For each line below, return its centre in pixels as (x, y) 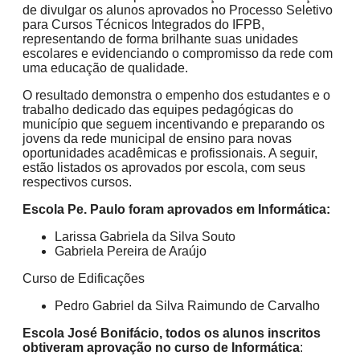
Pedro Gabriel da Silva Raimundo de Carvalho (187, 306)
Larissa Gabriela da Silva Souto (145, 237)
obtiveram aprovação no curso (116, 348)
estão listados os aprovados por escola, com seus (164, 168)
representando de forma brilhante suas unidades (160, 39)
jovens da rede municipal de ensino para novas (157, 139)
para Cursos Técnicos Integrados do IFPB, (143, 25)
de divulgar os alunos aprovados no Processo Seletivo (178, 10)
